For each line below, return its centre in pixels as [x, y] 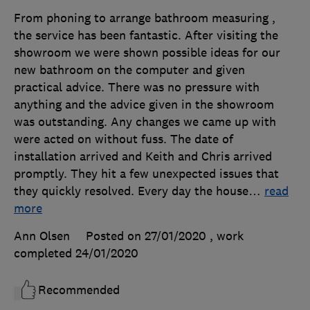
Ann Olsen [42, 236]
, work [227, 236]
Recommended [79, 290]
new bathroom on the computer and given [129, 70]
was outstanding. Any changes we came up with [145, 121]
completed [45, 253]
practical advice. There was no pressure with [137, 87]
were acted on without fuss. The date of [124, 139]
